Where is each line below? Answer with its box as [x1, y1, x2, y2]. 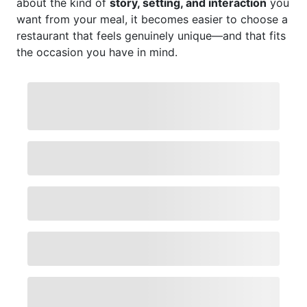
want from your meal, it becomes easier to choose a [16, 12, 288, 26]
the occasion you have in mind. [16, 45, 177, 59]
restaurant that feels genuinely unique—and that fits [16, 29, 286, 42]
